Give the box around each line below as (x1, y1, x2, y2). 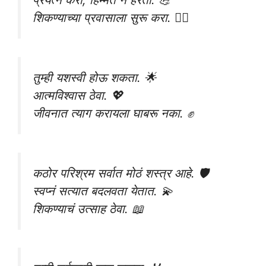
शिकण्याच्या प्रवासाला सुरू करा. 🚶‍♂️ (33, 10, 189, 26)
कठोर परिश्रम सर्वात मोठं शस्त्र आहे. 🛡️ (33, 165, 209, 180)
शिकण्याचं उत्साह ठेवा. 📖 (33, 201, 144, 216)
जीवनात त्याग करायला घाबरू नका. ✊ (33, 106, 194, 121)
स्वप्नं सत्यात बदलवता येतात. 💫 (33, 183, 173, 198)
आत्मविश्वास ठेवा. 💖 (33, 88, 123, 103)
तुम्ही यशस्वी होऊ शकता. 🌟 (33, 70, 156, 85)
